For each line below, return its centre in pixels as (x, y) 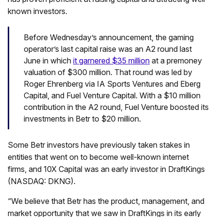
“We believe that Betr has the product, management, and (106, 201)
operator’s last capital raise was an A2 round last (108, 49)
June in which (48, 61)
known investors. (38, 11)
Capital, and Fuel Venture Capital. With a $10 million (112, 96)
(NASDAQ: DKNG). (42, 181)
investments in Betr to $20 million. (82, 119)
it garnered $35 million (111, 61)
